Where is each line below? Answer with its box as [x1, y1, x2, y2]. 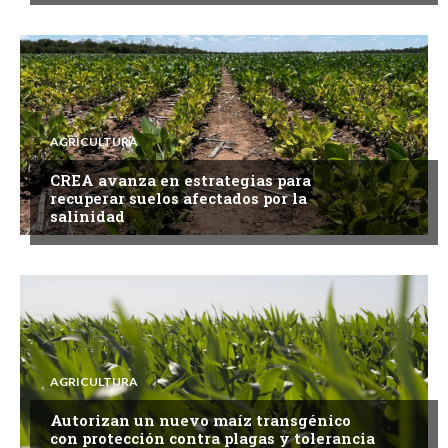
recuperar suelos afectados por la [50, 187, 307, 208]
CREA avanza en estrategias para [50, 169, 311, 190]
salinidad [50, 205, 125, 226]
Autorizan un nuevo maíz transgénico [50, 409, 351, 430]
